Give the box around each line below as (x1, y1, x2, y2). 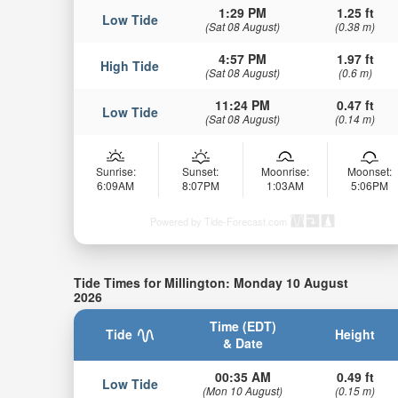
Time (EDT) (209, 317, 276, 336)
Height (335, 325, 376, 344)
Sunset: (182, 163, 219, 179)
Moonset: (346, 163, 392, 179)
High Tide (100, 56, 160, 75)
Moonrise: (260, 163, 309, 179)
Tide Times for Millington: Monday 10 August (73, 273, 348, 291)
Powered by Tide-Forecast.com (149, 213, 287, 228)
